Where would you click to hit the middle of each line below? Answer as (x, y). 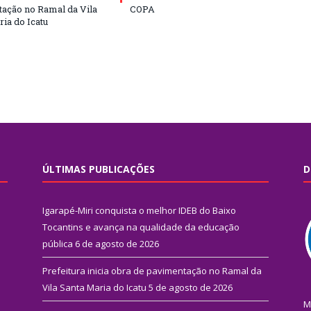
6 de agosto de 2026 (117, 243)
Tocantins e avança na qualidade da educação (141, 227)
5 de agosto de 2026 (191, 287)
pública (58, 243)
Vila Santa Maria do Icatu (94, 287)
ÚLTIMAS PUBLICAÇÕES (99, 169)
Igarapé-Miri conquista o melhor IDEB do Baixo (139, 210)
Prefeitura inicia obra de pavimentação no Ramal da (152, 270)
